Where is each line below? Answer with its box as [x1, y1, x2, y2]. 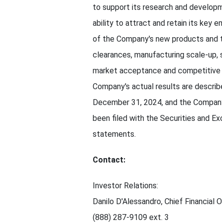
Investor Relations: [93, 181, 158, 190]
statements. [93, 129, 136, 139]
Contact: [93, 155, 125, 165]
